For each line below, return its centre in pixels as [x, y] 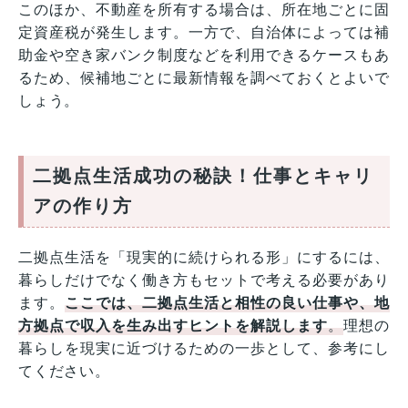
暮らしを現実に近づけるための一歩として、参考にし [204, 349]
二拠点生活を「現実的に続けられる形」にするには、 [204, 258]
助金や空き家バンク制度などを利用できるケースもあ [204, 56]
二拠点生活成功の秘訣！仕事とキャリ [203, 176]
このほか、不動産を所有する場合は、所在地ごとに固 [204, 10]
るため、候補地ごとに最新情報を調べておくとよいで [204, 78]
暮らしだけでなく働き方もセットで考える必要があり [204, 280]
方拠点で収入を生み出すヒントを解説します [173, 326]
